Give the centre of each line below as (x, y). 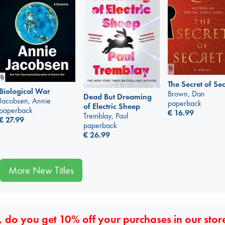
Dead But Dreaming (118, 97)
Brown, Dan (186, 93)
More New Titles (41, 170)
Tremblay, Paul (106, 116)
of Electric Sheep (112, 106)
